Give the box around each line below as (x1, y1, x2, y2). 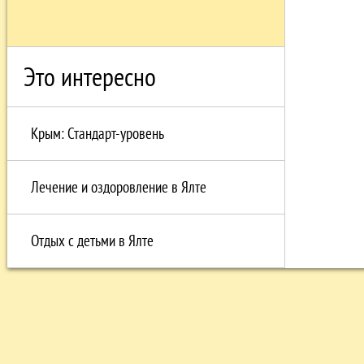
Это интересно (23, 58, 156, 93)
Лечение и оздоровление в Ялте (30, 177, 206, 197)
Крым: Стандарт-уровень (30, 123, 164, 144)
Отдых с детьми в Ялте (30, 231, 154, 251)
